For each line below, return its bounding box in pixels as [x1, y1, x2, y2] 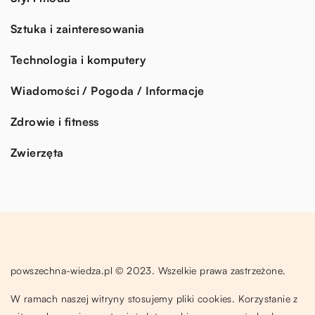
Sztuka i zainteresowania [11, 21, 145, 36]
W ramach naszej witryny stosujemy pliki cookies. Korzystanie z [11, 292, 298, 304]
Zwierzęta [11, 145, 64, 160]
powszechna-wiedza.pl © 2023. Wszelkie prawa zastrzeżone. [11, 264, 286, 276]
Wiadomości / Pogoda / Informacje [11, 83, 205, 98]
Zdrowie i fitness [11, 114, 99, 129]
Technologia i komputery [11, 52, 146, 67]
